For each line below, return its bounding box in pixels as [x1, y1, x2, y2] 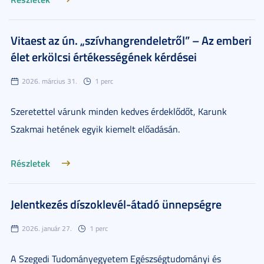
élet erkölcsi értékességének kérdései [11, 48, 197, 65]
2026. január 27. [22, 223, 72, 233]
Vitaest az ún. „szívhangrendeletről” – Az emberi [11, 32, 252, 48]
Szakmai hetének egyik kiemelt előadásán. [11, 123, 180, 136]
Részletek [11, 156, 50, 170]
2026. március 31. [22, 76, 77, 86]
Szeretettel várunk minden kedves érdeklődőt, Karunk [11, 105, 227, 118]
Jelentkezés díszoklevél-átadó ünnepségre [11, 196, 222, 212]
